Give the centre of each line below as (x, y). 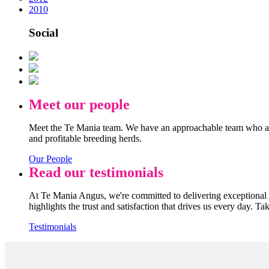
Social (44, 33)
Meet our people (79, 104)
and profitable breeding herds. (85, 138)
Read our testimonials (96, 172)
